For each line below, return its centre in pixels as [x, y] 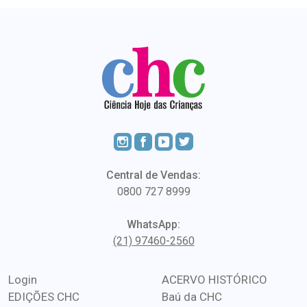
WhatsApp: [153, 225]
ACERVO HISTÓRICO [214, 280]
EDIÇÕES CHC [44, 297]
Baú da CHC [192, 297]
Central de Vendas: [153, 175]
